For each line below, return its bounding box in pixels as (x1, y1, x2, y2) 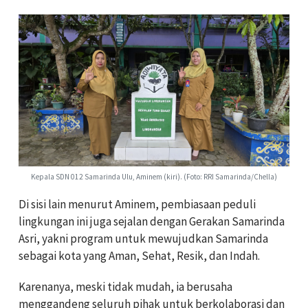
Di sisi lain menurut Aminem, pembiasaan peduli (19, 197, 256, 212)
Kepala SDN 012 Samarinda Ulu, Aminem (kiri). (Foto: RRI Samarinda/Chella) (31, 172, 277, 182)
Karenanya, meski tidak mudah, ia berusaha (19, 279, 232, 295)
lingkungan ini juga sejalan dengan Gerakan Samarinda (19, 214, 285, 230)
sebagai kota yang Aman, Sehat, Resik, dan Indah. (19, 248, 260, 264)
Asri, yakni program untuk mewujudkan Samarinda (19, 231, 268, 247)
